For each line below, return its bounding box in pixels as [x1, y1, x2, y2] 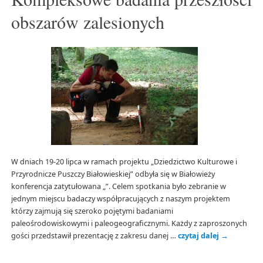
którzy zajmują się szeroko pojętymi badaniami [11, 205, 173, 216]
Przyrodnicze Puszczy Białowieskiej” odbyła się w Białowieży [11, 168, 215, 179]
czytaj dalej [177, 230, 221, 241]
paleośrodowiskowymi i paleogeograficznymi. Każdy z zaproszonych [11, 218, 247, 228]
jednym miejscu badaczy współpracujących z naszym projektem [11, 193, 230, 204]
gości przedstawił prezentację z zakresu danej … [11, 230, 178, 241]
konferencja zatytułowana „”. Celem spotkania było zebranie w [11, 181, 226, 191]
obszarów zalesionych [11, 9, 164, 33]
